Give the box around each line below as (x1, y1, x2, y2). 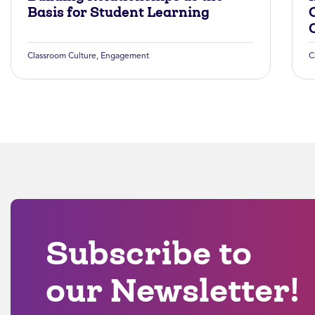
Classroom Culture (27, 50, 96, 60)
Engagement (101, 50, 149, 60)
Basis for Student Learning (27, 3, 210, 21)
